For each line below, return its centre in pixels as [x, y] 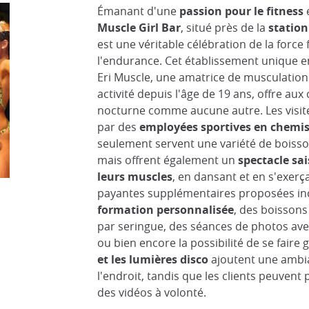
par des [118, 127]
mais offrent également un [167, 160]
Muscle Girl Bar [139, 28]
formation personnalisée [165, 210]
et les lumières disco [152, 259]
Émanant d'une [138, 11]
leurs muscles [134, 177]
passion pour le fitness [241, 11]
